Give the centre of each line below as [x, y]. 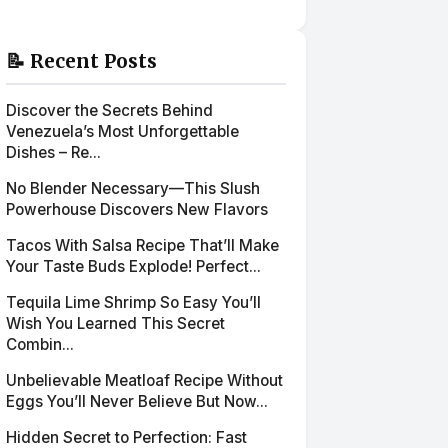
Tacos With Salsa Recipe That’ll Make [142, 245]
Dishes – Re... [53, 152]
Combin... [40, 344]
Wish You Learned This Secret [115, 323]
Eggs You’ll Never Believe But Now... [137, 401]
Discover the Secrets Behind [109, 110]
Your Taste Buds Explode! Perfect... [133, 266]
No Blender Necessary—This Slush [133, 188]
